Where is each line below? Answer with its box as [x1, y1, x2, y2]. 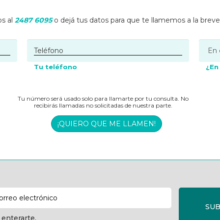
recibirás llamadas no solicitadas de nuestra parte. [34, 102, 172, 110]
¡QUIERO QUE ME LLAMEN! [57, 119, 156, 129]
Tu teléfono [34, 63, 77, 71]
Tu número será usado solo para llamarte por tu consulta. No [18, 95, 189, 103]
